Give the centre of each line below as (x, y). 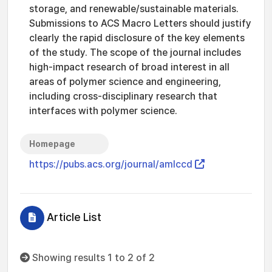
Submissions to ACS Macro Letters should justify (140, 23)
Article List (73, 217)
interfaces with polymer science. (103, 111)
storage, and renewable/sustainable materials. (134, 9)
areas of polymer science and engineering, (125, 82)
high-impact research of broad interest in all (129, 67)
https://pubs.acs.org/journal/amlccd (112, 164)
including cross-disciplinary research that (123, 96)
